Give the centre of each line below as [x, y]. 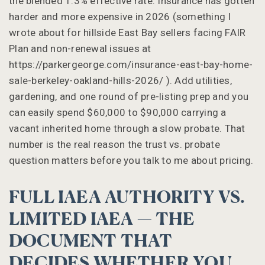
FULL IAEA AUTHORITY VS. [127, 198]
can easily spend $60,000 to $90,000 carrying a [118, 112]
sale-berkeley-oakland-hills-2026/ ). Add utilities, [120, 80]
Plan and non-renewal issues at [80, 48]
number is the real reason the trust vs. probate [114, 144]
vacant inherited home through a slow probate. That [127, 128]
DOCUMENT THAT [91, 242]
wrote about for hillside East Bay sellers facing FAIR [127, 32]
